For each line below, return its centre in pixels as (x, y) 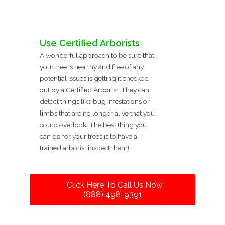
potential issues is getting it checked (94, 78)
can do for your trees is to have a (88, 136)
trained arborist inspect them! (84, 147)
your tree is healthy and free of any (92, 67)
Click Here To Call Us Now (115, 185)
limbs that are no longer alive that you (97, 113)
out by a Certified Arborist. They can (94, 90)
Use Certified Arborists (90, 43)
